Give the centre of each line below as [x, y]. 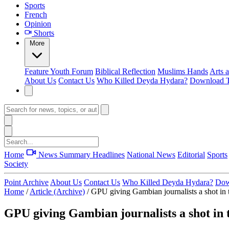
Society [16, 164]
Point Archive [26, 182]
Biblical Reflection [125, 71]
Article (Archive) [57, 191]
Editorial [191, 155]
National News [151, 155]
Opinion [38, 24]
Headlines [109, 155]
